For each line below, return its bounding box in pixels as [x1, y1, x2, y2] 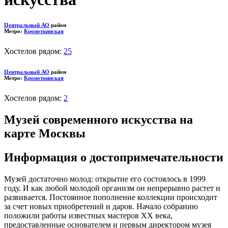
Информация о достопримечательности [4, 151, 223, 164]
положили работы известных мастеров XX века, [4, 211, 173, 220]
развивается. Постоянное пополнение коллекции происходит [4, 193, 217, 202]
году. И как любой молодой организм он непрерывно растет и [4, 184, 220, 193]
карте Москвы [4, 127, 85, 140]
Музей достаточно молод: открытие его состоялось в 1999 [4, 175, 206, 184]
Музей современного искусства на [4, 113, 193, 127]
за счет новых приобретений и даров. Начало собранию [4, 202, 198, 211]
